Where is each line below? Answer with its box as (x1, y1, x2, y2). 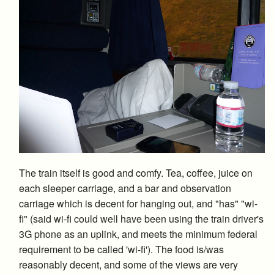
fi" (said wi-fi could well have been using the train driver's (19, 211, 264, 226)
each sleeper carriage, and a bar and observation (19, 180, 231, 195)
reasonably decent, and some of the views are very (19, 257, 238, 272)
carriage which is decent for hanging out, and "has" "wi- (19, 196, 257, 210)
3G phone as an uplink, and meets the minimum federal (19, 226, 257, 241)
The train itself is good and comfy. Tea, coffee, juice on (19, 165, 253, 180)
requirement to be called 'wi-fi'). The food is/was (19, 242, 224, 256)
